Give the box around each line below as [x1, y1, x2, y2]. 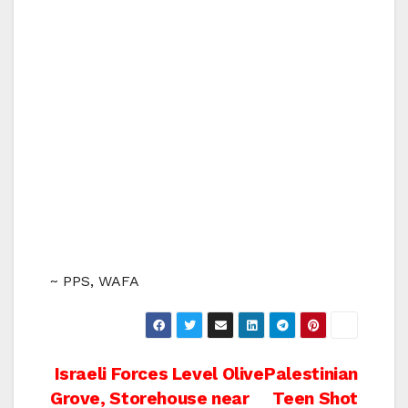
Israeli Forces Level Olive [50, 363, 264, 385]
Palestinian [264, 363, 358, 385]
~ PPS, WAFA [50, 272, 139, 291]
